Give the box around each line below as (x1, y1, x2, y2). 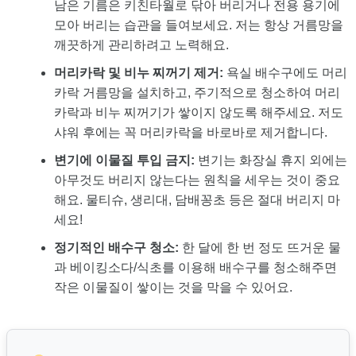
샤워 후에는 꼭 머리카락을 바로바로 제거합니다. (54, 126, 327, 140)
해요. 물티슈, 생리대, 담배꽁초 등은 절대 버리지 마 (54, 193, 340, 207)
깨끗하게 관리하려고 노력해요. (54, 38, 229, 52)
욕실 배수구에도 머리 (223, 66, 347, 80)
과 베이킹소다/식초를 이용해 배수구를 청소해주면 (54, 261, 337, 275)
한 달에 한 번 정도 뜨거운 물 (179, 241, 341, 255)
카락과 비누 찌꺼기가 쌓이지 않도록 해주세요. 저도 (54, 106, 343, 120)
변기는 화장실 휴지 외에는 (195, 153, 347, 168)
